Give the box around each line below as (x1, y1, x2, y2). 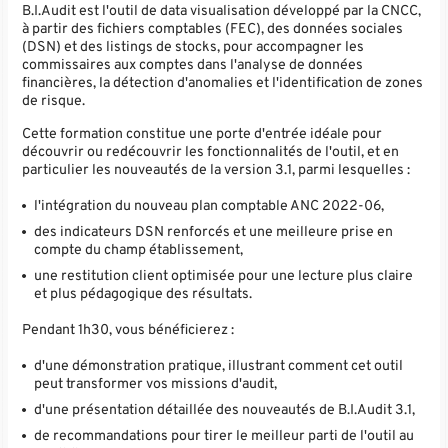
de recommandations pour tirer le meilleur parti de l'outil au (34, 427, 415, 446)
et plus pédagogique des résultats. (34, 284, 253, 303)
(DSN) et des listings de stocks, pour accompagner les (22, 38, 365, 57)
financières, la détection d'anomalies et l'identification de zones (22, 74, 424, 93)
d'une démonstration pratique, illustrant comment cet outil (34, 357, 404, 376)
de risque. (22, 92, 89, 111)
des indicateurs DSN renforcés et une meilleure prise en (34, 222, 394, 241)
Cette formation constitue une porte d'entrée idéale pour (22, 124, 383, 143)
